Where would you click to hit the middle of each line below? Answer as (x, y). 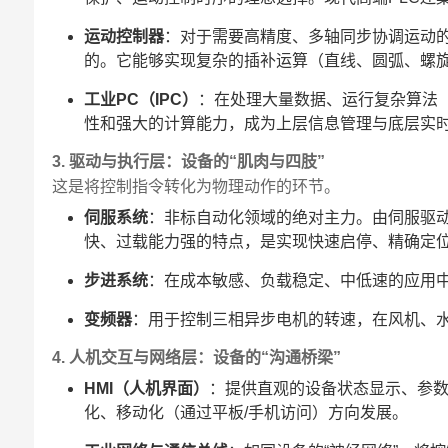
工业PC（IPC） (141, 100)
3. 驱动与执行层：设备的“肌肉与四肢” (189, 162)
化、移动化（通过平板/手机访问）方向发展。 (246, 413)
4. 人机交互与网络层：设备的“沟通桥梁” (197, 358)
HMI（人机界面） (147, 389)
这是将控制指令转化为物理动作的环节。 (196, 187)
